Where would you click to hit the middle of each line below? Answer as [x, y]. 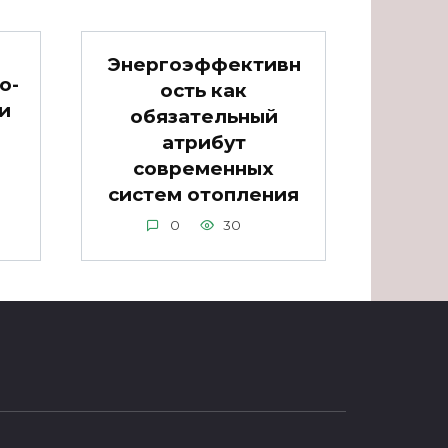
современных [203, 168]
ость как [203, 90]
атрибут [203, 142]
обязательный [203, 116]
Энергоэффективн [203, 64]
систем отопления [203, 194]
